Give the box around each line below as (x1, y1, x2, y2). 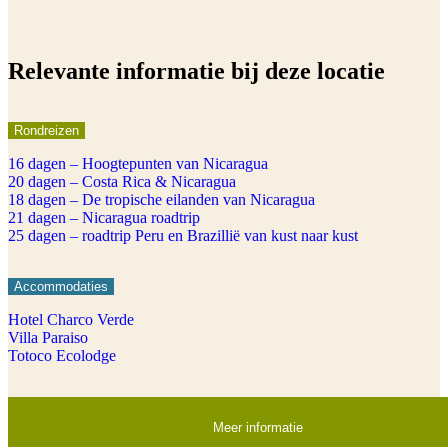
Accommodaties (14, 278, 108, 294)
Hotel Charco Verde (8, 310, 134, 328)
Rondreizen (14, 122, 79, 138)
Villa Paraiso (8, 328, 88, 346)
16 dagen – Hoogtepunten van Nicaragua (8, 154, 268, 172)
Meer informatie (213, 420, 303, 436)
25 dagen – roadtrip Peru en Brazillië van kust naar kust (8, 226, 358, 244)
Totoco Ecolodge (8, 346, 116, 364)
